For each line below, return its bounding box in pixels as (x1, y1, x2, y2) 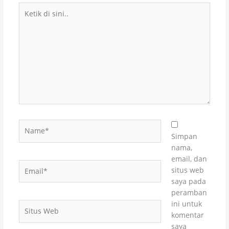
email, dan (171, 154, 208, 164)
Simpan (171, 131, 198, 142)
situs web (171, 165, 204, 175)
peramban (171, 188, 208, 198)
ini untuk (171, 199, 202, 209)
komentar (171, 210, 204, 220)
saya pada (171, 176, 207, 187)
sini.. (18, 25, 35, 35)
